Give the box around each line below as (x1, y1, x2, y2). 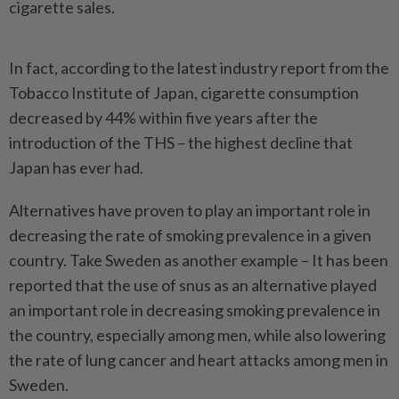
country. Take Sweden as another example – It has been (9, 249, 388, 270)
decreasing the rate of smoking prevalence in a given (9, 224, 371, 245)
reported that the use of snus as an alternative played (9, 274, 377, 295)
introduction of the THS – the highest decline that (9, 132, 353, 152)
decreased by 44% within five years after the (9, 107, 318, 127)
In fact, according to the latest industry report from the (9, 57, 389, 77)
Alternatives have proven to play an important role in (9, 199, 370, 220)
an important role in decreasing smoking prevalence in (9, 299, 380, 320)
